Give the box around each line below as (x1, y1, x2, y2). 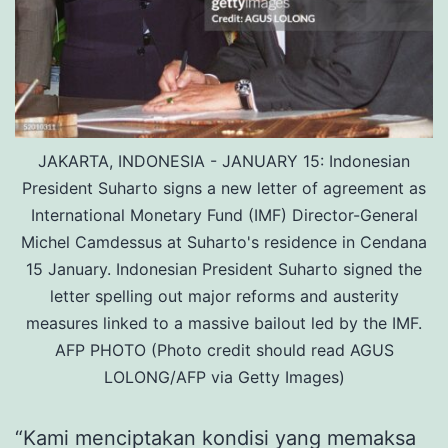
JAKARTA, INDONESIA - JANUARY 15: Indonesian (38, 150, 410, 171)
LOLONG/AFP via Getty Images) (103, 366, 345, 387)
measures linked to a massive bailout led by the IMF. (26, 312, 422, 333)
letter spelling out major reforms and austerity (49, 285, 399, 306)
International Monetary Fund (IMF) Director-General (30, 204, 418, 225)
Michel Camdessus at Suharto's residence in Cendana (21, 231, 427, 252)
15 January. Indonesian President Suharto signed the (26, 258, 422, 279)
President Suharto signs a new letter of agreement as (22, 177, 426, 198)
